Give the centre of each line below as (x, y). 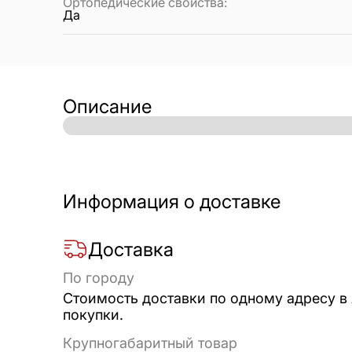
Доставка (131, 249)
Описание (107, 107)
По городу (99, 278)
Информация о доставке (172, 202)
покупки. (93, 315)
